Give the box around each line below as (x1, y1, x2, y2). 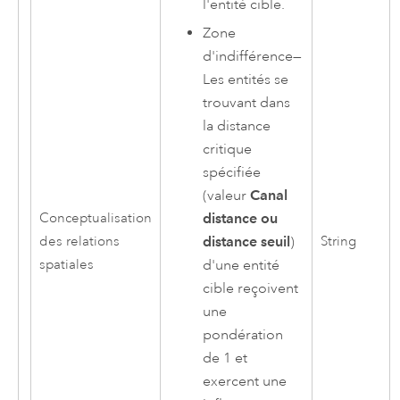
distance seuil (203, 233, 291, 251)
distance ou (203, 210, 279, 228)
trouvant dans (203, 94, 291, 112)
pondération (203, 326, 284, 345)
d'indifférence (203, 47, 294, 66)
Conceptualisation (38, 209, 152, 227)
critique (203, 140, 253, 159)
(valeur (203, 187, 251, 205)
